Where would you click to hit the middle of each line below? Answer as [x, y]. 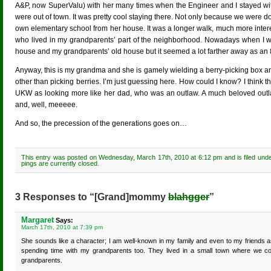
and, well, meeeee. [46, 105]
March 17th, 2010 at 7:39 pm [62, 227]
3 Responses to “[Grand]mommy [92, 197]
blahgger [189, 197]
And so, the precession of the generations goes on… [101, 123]
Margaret [38, 220]
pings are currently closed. [60, 163]
